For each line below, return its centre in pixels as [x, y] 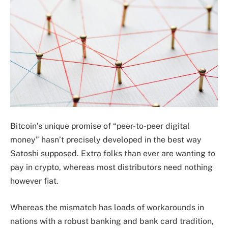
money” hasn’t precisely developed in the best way [106, 140]
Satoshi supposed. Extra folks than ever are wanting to [113, 154]
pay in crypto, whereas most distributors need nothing [111, 167]
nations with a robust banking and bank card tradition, [112, 221]
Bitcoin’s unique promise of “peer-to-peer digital [100, 126]
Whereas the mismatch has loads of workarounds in [107, 207]
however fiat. [34, 181]
